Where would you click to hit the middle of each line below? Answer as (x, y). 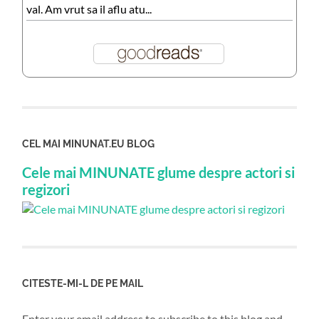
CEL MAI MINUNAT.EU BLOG (89, 144)
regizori (46, 190)
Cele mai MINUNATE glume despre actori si (159, 173)
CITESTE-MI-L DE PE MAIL (83, 283)
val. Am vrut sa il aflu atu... (89, 9)
